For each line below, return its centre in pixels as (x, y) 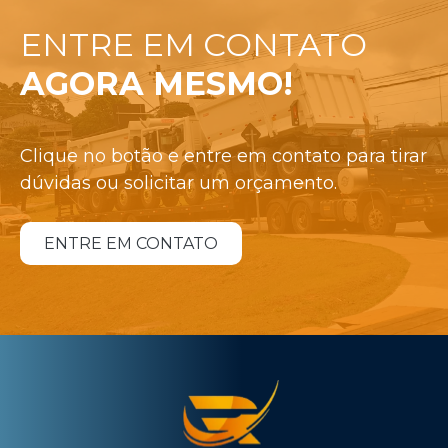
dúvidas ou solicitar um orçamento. (178, 182)
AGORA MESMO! (156, 83)
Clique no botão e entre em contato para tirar (223, 155)
